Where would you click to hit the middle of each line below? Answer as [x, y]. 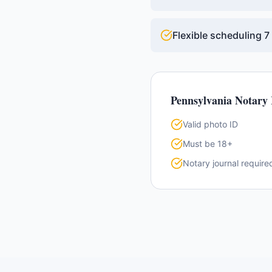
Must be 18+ [208, 144]
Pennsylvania [201, 100]
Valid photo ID [210, 124]
